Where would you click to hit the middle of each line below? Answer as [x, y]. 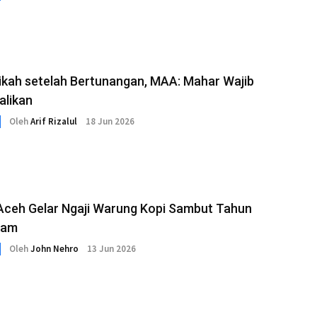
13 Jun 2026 [111, 249]
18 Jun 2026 [110, 122]
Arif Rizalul [54, 122]
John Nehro [54, 249]
